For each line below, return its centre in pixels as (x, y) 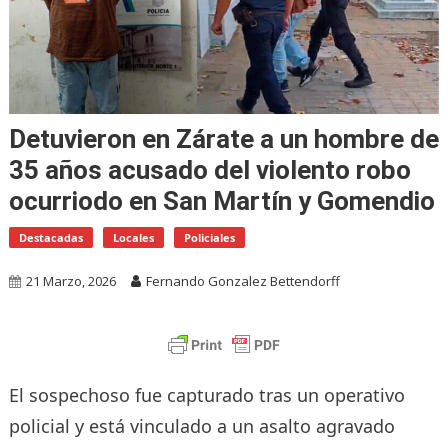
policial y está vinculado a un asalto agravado (201, 425)
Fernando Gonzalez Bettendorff (242, 280)
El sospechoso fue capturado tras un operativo (206, 394)
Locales (133, 237)
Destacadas (50, 237)
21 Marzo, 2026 (70, 280)
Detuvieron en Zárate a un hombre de (223, 138)
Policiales (209, 237)
